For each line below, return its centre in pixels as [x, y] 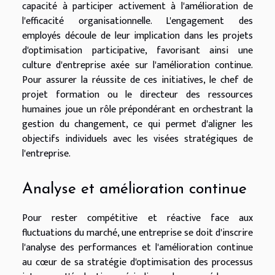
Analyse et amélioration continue [134, 190]
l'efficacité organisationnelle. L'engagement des [137, 21]
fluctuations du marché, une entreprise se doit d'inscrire [137, 233]
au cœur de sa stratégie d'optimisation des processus [137, 263]
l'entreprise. [46, 153]
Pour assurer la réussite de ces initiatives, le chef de [137, 80]
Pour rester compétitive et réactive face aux [137, 219]
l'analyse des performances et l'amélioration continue [137, 248]
